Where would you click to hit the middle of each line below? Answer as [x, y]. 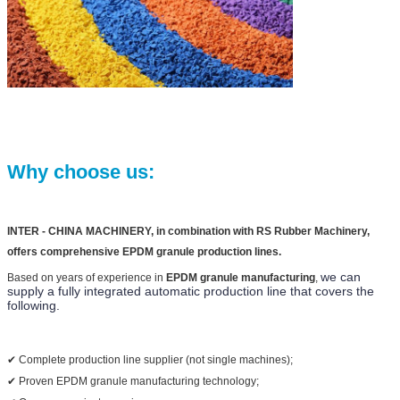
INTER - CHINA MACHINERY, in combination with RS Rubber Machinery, [188, 232]
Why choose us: [97, 172]
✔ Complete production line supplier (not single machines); [150, 360]
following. [33, 306]
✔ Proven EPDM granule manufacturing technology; [133, 382]
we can [341, 277]
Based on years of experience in [87, 278]
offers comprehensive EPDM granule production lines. [144, 252]
